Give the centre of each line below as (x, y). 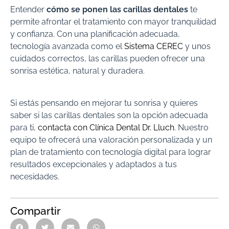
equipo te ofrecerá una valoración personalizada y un (111, 140)
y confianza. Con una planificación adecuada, (95, 34)
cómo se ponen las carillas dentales (117, 10)
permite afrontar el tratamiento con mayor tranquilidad (113, 22)
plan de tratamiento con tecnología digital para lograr (111, 152)
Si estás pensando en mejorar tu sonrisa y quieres (104, 103)
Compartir (36, 211)
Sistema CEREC (154, 47)
